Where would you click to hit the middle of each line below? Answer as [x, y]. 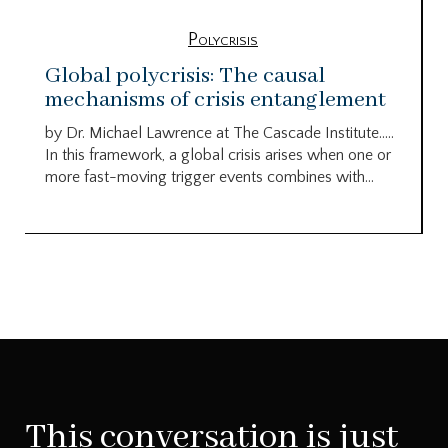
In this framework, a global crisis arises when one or [218, 154]
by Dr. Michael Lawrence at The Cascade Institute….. [219, 132]
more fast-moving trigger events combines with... [209, 176]
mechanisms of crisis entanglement [215, 99]
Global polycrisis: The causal [185, 75]
